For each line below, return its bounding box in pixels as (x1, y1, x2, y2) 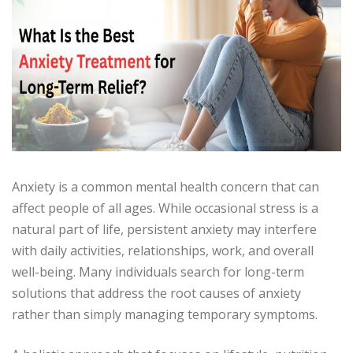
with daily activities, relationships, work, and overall (12, 242, 314, 260)
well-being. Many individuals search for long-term (12, 263, 304, 281)
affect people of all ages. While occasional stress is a (12, 199, 318, 217)
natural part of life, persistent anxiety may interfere (12, 221, 317, 239)
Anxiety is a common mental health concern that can (12, 178, 319, 196)
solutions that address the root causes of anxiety (12, 284, 301, 303)
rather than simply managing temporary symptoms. (12, 306, 318, 324)
